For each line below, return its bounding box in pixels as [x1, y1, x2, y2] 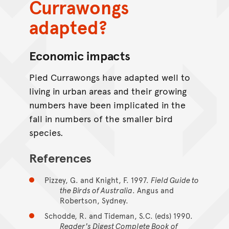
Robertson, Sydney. [59, 195, 128, 206]
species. [29, 126, 63, 139]
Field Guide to [150, 174, 199, 186]
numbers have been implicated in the [29, 98, 186, 111]
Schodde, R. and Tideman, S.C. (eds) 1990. [44, 210, 193, 221]
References [29, 149, 92, 167]
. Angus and [132, 185, 174, 196]
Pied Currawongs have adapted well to [29, 71, 190, 84]
